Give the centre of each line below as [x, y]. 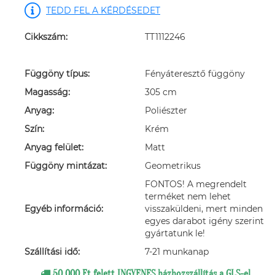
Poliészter [166, 110]
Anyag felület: [54, 147]
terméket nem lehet [188, 196]
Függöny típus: [57, 74]
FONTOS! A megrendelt [196, 184]
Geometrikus [173, 166]
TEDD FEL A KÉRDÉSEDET [103, 10]
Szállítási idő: [52, 252]
